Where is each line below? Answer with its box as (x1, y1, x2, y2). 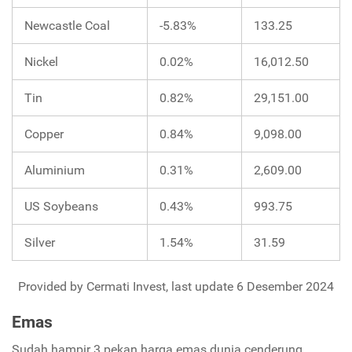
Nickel (24, 53, 58, 69)
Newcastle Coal (24, 17, 110, 33)
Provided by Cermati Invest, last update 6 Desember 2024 (18, 278, 334, 294)
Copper (24, 126, 64, 141)
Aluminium (24, 162, 85, 178)
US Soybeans (24, 198, 98, 214)
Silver (24, 234, 55, 250)
